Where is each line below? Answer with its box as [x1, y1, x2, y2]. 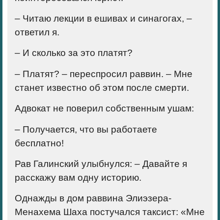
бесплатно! [15, 137, 64, 148]
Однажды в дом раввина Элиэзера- [15, 193, 171, 204]
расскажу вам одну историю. [15, 172, 141, 183]
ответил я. [15, 27, 59, 37]
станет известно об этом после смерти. [15, 82, 189, 93]
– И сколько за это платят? [15, 48, 133, 58]
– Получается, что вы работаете [15, 124, 157, 135]
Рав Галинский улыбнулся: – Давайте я [15, 158, 187, 169]
